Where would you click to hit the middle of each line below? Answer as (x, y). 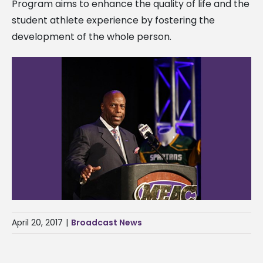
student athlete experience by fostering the (113, 20)
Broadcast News (107, 223)
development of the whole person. (92, 36)
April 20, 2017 (37, 223)
